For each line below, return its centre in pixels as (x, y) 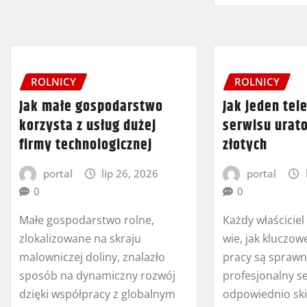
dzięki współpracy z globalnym (97, 294)
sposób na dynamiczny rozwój (97, 276)
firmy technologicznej (86, 145)
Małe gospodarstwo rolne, (87, 220)
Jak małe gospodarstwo (91, 107)
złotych (245, 145)
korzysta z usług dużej (88, 126)
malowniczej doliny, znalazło (92, 257)
